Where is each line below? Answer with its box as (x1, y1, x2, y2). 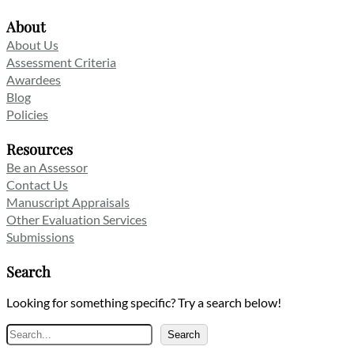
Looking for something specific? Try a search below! (6, 295, 281, 311)
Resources (6, 139, 73, 160)
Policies (6, 107, 48, 122)
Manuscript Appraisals (6, 194, 130, 210)
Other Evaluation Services (6, 212, 147, 228)
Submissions (6, 229, 74, 245)
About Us (6, 37, 58, 53)
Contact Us (6, 177, 68, 193)
